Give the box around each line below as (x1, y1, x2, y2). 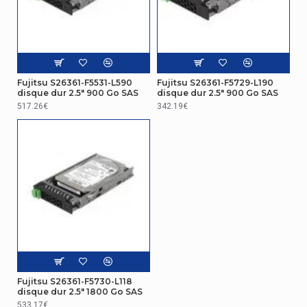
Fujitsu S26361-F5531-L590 (17, 77, 132, 88)
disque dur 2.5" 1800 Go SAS (17, 286, 143, 297)
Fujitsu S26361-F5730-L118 (17, 275, 132, 286)
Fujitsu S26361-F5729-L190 (156, 77, 273, 88)
